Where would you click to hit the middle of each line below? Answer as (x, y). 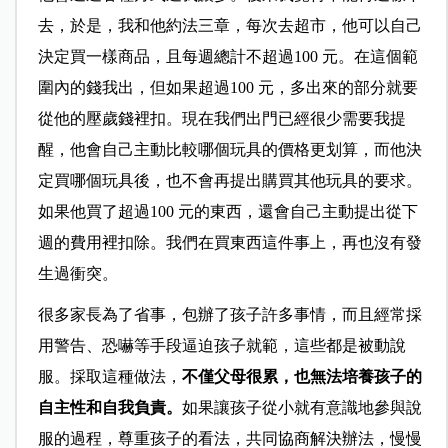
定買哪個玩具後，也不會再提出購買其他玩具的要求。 (229, 181)
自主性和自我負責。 (109, 408)
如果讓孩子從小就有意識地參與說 (301, 408)
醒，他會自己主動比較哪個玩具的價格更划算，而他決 (229, 150)
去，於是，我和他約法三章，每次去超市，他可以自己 (229, 26)
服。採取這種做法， (109, 377)
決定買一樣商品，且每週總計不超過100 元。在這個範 (227, 57)
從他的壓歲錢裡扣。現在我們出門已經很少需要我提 (221, 119)
